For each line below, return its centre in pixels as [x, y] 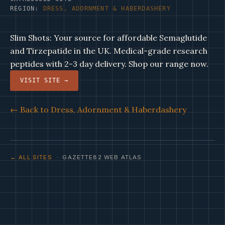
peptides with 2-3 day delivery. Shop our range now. [109, 64]
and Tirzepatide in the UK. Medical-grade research [109, 51]
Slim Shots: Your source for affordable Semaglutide [108, 38]
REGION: [27, 9]
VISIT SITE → [44, 80]
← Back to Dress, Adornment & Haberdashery [98, 109]
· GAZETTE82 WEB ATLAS [97, 157]
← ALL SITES [31, 157]
